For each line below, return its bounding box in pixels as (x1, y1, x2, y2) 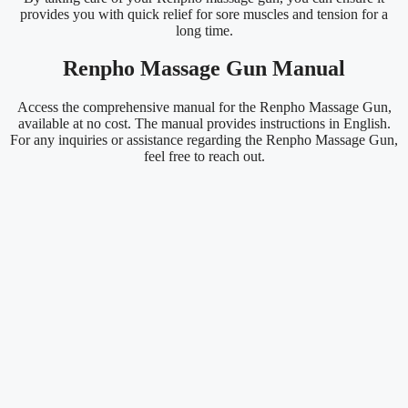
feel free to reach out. (143, 148, 265, 165)
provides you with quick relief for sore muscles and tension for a (20, 5, 388, 22)
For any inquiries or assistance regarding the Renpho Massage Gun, (10, 132, 398, 148)
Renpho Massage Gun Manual (63, 56, 345, 81)
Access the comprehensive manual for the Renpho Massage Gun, (16, 99, 392, 116)
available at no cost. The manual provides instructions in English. (17, 116, 391, 132)
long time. (175, 22, 233, 38)
